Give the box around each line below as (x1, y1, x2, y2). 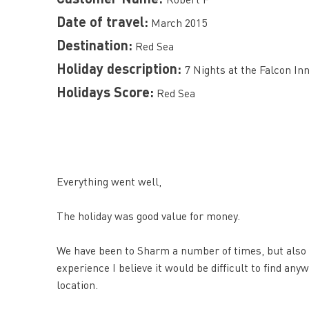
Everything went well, (57, 174, 161, 188)
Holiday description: (57, 59, 185, 77)
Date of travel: (57, 12, 148, 30)
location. (57, 277, 98, 292)
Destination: (57, 36, 132, 54)
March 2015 (148, 15, 207, 30)
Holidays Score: (57, 83, 154, 101)
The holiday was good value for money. (57, 208, 240, 223)
